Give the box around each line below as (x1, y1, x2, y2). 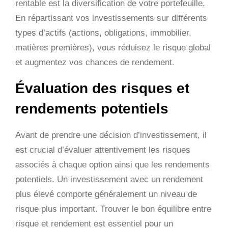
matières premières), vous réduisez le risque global (15, 42, 211, 52)
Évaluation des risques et (15, 80, 189, 96)
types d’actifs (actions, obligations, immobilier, (15, 27, 191, 38)
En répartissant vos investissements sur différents (15, 13, 207, 23)
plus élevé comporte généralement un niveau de (15, 189, 197, 199)
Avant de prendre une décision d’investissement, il (15, 130, 207, 140)
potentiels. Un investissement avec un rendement (15, 174, 203, 184)
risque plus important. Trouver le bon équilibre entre (15, 204, 211, 214)
